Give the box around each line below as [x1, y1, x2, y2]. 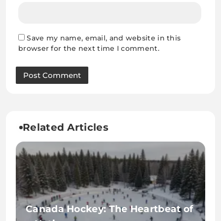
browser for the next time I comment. [18, 44, 159, 53]
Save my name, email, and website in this [27, 34, 181, 43]
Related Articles [23, 121, 109, 134]
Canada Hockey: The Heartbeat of [26, 203, 193, 215]
